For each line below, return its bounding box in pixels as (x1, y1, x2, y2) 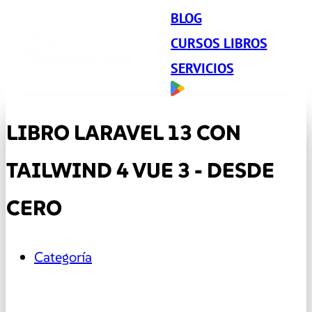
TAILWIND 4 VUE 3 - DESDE (6, 157, 274, 183)
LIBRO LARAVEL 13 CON (6, 120, 241, 146)
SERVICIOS (170, 59, 234, 77)
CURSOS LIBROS (170, 34, 267, 52)
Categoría (34, 247, 92, 266)
